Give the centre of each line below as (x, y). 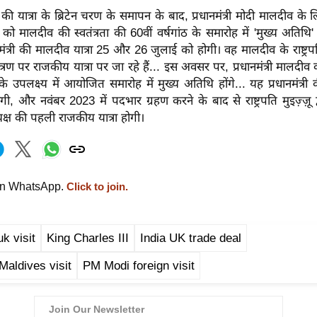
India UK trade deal (191, 238)
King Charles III (88, 238)
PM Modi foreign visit (139, 265)
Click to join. (96, 186)
